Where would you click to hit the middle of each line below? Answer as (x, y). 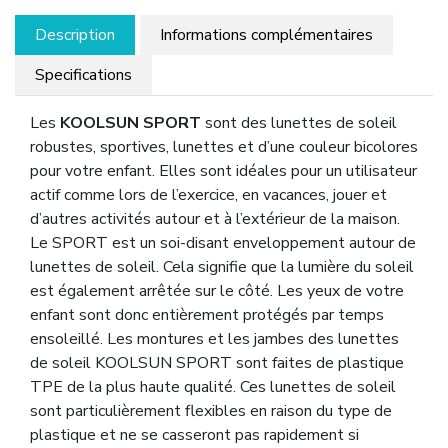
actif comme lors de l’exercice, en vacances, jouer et (208, 194)
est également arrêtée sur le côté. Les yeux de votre (217, 290)
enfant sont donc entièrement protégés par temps (207, 314)
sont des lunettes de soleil (301, 122)
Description (75, 34)
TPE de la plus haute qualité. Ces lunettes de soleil (213, 386)
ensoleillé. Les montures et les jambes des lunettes (214, 338)
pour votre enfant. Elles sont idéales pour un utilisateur (223, 170)
